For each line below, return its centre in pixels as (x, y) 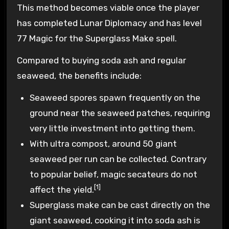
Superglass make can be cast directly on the (120, 205)
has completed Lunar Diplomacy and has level (109, 23)
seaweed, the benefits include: (79, 75)
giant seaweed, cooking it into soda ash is (115, 220)
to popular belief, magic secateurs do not (114, 174)
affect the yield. (62, 189)
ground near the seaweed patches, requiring (120, 113)
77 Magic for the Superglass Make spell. (97, 38)
